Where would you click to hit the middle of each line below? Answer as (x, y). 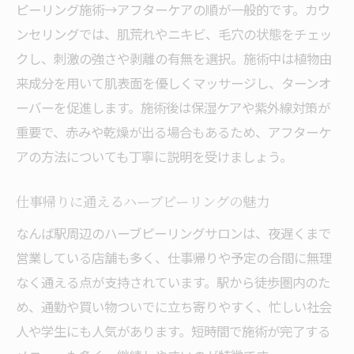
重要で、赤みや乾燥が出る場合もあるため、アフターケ (173, 132)
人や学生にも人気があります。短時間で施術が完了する (173, 331)
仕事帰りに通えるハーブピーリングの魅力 (143, 203)
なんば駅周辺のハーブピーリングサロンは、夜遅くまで (173, 233)
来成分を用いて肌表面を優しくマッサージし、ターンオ (173, 83)
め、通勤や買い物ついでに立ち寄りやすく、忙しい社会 (174, 307)
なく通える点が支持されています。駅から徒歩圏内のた (173, 282)
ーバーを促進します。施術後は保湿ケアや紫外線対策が (173, 107)
